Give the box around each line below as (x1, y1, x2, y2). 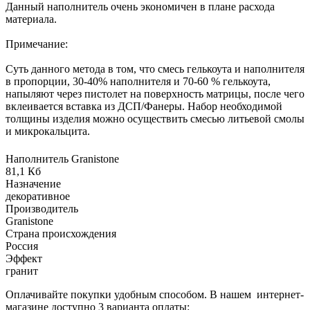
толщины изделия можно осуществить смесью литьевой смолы (6, 112, 304, 125)
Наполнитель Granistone (6, 152, 119, 165)
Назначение (6, 177, 61, 190)
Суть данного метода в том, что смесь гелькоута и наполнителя (6, 62, 304, 75)
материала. (6, 12, 57, 25)
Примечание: (6, 37, 68, 50)
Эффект (6, 252, 42, 264)
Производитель (6, 202, 78, 215)
